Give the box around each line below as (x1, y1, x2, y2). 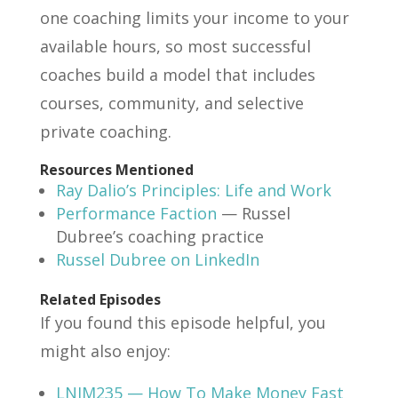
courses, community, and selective (39, 92, 304, 114)
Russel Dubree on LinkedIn (55, 248, 259, 270)
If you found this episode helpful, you (39, 311, 326, 333)
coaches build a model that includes (39, 63, 315, 85)
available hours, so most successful (39, 35, 311, 57)
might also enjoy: (39, 339, 171, 362)
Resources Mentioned (39, 159, 194, 179)
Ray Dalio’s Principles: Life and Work (55, 179, 331, 201)
